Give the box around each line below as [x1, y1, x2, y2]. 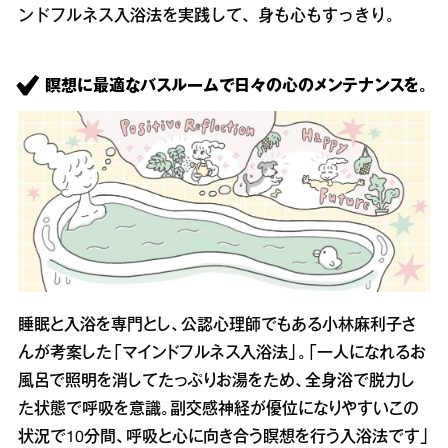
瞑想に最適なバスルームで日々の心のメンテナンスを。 [45, 80, 428, 94]
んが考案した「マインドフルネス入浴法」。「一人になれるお [18, 347, 426, 362]
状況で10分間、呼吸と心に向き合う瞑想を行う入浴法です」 [18, 431, 430, 446]
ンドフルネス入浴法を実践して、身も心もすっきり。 [18, 10, 402, 24]
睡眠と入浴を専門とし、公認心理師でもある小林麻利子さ [18, 319, 416, 334]
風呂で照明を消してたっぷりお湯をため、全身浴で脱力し [18, 375, 415, 390]
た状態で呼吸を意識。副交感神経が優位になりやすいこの [18, 403, 419, 418]
